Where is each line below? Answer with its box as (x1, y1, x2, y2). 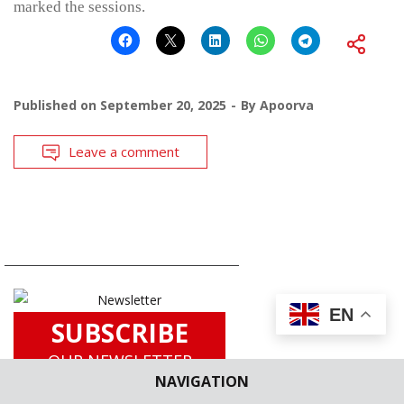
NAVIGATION (155, 372, 249, 391)
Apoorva (260, 96, 314, 115)
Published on (14, 96, 100, 115)
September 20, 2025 (100, 96, 226, 115)
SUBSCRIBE (50, 316, 188, 351)
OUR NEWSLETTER (47, 350, 192, 372)
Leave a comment (69, 142, 179, 161)
